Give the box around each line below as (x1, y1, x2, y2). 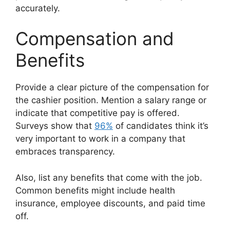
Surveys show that (15, 121, 94, 131)
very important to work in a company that (15, 133, 185, 144)
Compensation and (15, 28, 174, 50)
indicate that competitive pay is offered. (15, 108, 180, 119)
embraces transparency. (15, 146, 115, 157)
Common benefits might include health (15, 185, 175, 196)
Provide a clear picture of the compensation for (15, 82, 209, 93)
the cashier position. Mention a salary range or (15, 95, 206, 106)
